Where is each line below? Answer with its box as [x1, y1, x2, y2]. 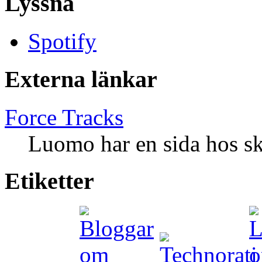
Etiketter [5, 168, 94, 195]
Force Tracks [5, 104, 123, 130]
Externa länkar [5, 65, 157, 92]
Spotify [28, 29, 96, 54]
